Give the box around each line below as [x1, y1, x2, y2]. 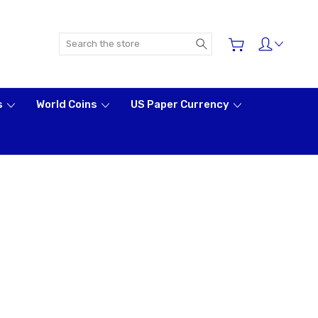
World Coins [36, 98, 99, 111]
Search [212, 33, 245, 46]
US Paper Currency [131, 98, 231, 111]
